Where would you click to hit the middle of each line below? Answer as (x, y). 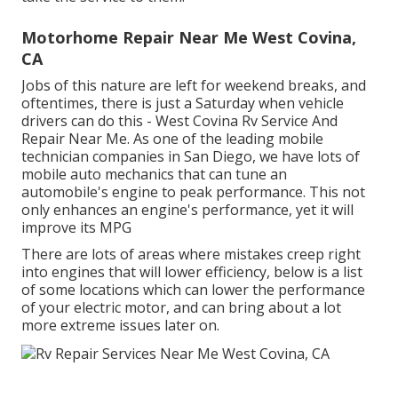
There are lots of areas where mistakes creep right (191, 255)
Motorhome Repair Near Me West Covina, (189, 38)
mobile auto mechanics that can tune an (154, 175)
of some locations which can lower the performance (193, 290)
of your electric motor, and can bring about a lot (181, 308)
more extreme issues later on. (120, 326)
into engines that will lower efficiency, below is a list (192, 272)
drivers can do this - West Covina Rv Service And (179, 121)
